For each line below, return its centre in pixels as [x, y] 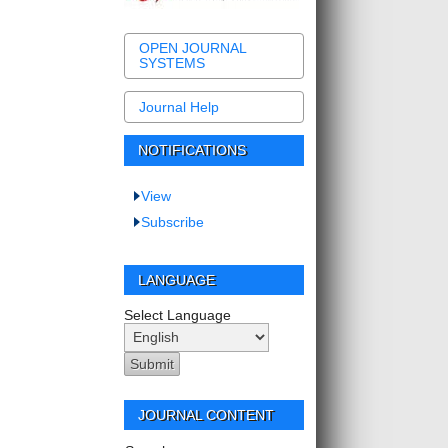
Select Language [177, 314]
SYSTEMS [172, 63]
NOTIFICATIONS [192, 150]
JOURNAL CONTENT [206, 414]
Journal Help [179, 107]
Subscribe [173, 221]
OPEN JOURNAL [193, 48]
